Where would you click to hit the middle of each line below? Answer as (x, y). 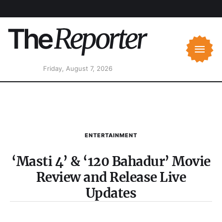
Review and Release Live (111, 177)
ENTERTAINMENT (111, 136)
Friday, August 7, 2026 (78, 69)
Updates (111, 193)
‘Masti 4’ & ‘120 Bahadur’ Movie (111, 162)
